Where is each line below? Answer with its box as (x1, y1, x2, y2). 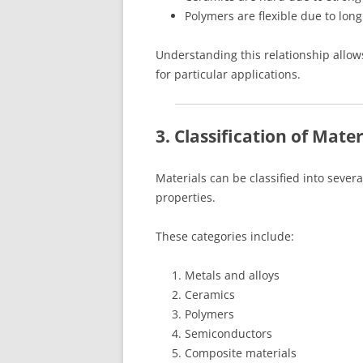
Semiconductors (185, 325, 272, 341)
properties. (156, 189, 216, 205)
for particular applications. (156, 66, 301, 82)
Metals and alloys (185, 267, 280, 283)
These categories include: (156, 228, 294, 244)
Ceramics (185, 286, 235, 302)
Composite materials (185, 344, 297, 361)
